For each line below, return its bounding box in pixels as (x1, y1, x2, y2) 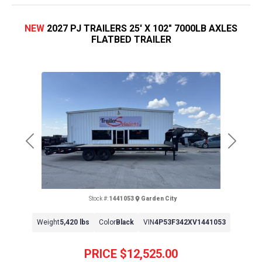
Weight (36, 218, 60, 226)
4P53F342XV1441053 (154, 218, 226, 226)
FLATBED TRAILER (91, 33, 171, 45)
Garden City (140, 195, 177, 202)
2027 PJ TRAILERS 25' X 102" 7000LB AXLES (47, 22, 237, 34)
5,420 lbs (59, 218, 89, 226)
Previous (29, 142, 66, 153)
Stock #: (88, 195, 108, 202)
